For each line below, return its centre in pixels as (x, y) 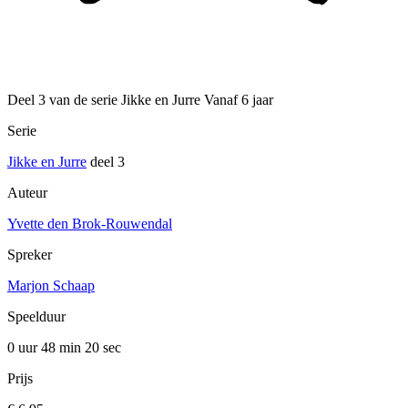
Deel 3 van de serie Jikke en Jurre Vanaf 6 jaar (140, 100)
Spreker (30, 255)
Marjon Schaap (51, 286)
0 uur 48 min (46, 348)
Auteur (27, 193)
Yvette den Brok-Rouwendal (90, 224)
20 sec (103, 348)
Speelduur (36, 317)
